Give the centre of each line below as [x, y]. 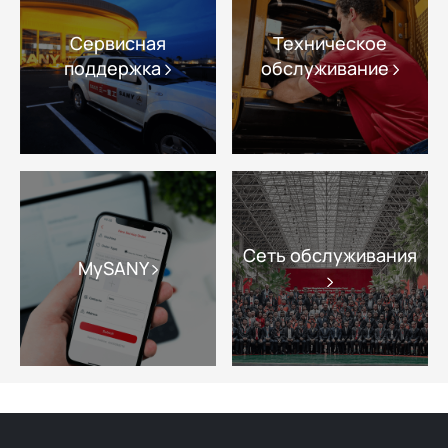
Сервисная [117, 43]
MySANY [114, 267]
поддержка [115, 68]
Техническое [330, 43]
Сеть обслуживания [330, 255]
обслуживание [327, 68]
